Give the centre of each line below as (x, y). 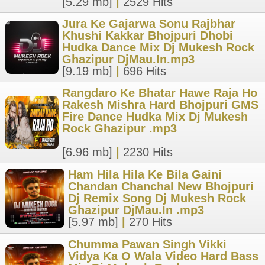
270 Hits (151, 222)
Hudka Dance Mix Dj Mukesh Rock (158, 47)
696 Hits (145, 71)
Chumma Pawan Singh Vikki (147, 244)
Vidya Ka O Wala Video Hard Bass (163, 256)
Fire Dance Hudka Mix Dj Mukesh (155, 117)
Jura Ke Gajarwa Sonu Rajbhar (149, 24)
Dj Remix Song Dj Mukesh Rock (157, 198)
